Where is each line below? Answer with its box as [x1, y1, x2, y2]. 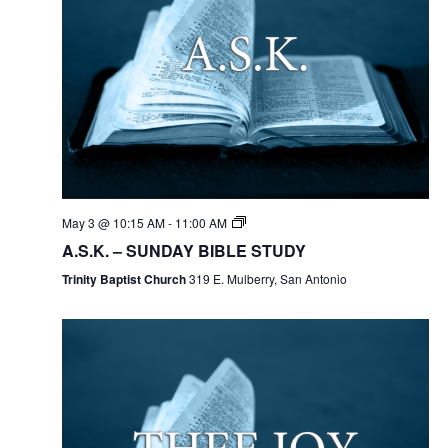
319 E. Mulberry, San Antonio [188, 270, 347, 288]
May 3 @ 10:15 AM [61, 214, 165, 232]
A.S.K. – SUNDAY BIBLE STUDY [61, 239, 306, 263]
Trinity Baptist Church [61, 270, 189, 289]
